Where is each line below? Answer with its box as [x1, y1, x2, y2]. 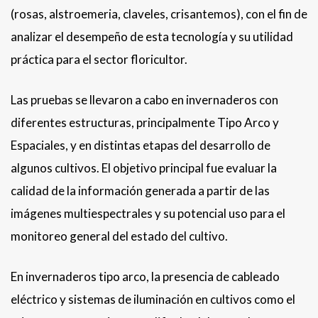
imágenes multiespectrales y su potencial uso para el [11, 206, 285, 221]
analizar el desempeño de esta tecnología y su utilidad [11, 29, 293, 45]
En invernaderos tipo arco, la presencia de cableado [11, 269, 280, 285]
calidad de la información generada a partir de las [11, 183, 270, 199]
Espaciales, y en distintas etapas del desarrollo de [11, 138, 270, 153]
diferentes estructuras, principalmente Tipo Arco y [11, 115, 279, 131]
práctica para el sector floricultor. [11, 52, 187, 67]
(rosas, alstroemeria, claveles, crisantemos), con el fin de [11, 6, 307, 22]
